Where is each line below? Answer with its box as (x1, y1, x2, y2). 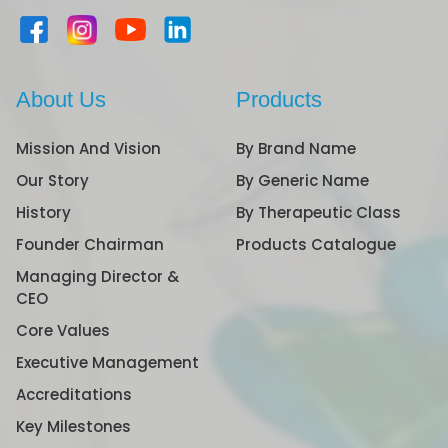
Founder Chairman (16, 233, 164, 255)
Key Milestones (16, 415, 131, 437)
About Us (16, 86, 106, 112)
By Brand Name (236, 137, 356, 159)
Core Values (16, 319, 110, 341)
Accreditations (16, 383, 132, 405)
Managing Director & (16, 265, 179, 287)
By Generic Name (236, 169, 369, 191)
